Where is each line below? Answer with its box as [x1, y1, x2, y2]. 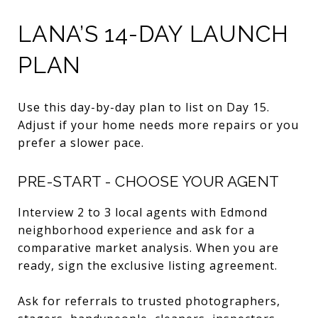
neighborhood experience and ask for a [18, 221, 255, 238]
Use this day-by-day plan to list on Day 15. [18, 99, 270, 115]
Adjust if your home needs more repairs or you [18, 116, 299, 133]
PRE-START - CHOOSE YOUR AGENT [18, 172, 280, 190]
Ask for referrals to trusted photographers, [18, 292, 280, 309]
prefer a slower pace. [18, 134, 144, 150]
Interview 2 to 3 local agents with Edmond [18, 204, 268, 220]
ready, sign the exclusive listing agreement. [18, 257, 278, 273]
